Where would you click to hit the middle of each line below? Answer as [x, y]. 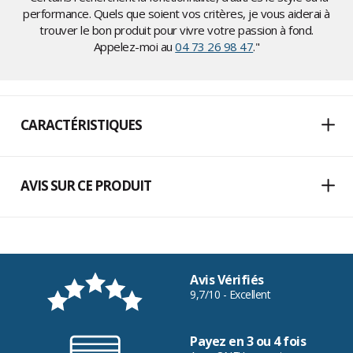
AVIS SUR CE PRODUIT [86, 186]
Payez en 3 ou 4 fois [248, 342]
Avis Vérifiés [227, 280]
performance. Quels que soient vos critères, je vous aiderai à [176, 14]
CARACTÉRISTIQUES [81, 125]
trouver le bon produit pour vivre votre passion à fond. [176, 30]
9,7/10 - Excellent [230, 295]
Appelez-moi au [134, 47]
